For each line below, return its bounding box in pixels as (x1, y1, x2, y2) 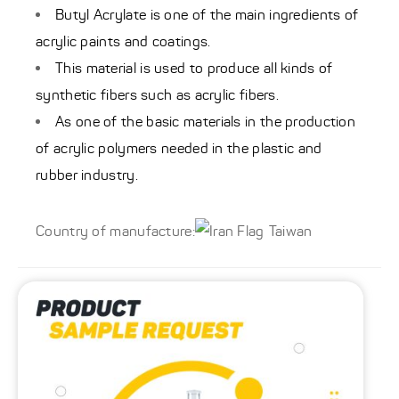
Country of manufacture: (36, 222, 195, 240)
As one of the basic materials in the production (55, 113, 356, 131)
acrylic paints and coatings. (36, 33, 211, 51)
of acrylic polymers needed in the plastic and (36, 140, 322, 158)
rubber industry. (36, 167, 138, 184)
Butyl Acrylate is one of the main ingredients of (55, 6, 359, 24)
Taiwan (268, 222, 313, 240)
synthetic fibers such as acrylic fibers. (36, 86, 280, 104)
